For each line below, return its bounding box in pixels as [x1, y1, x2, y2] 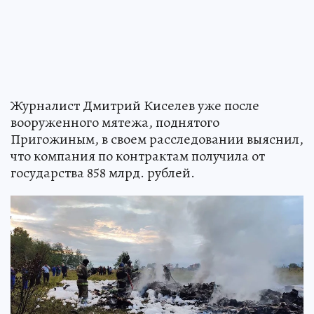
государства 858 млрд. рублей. [11, 163, 195, 183]
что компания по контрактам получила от [11, 146, 265, 166]
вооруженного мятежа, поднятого [11, 113, 219, 132]
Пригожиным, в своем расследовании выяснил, [11, 130, 303, 149]
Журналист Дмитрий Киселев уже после [11, 96, 259, 116]
